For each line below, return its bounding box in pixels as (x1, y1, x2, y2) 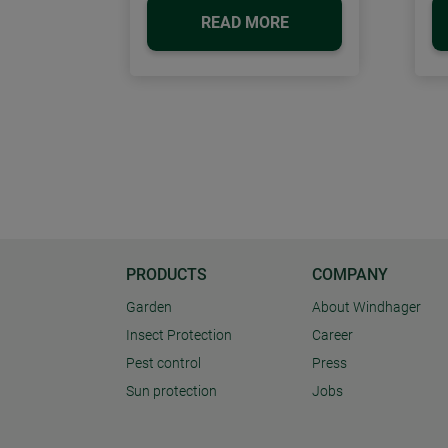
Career (312, 327, 353, 345)
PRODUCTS (126, 265, 207, 285)
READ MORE (200, 12, 289, 32)
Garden (126, 299, 172, 317)
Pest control (126, 355, 201, 373)
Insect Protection (126, 327, 232, 345)
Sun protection (126, 383, 217, 401)
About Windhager (312, 299, 421, 317)
